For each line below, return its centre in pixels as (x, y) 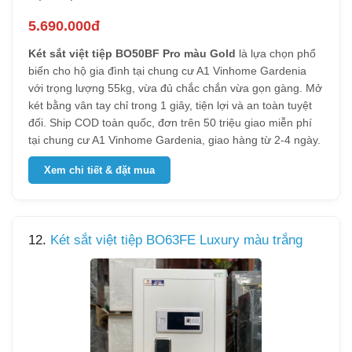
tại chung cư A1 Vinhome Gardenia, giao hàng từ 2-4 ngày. (174, 140)
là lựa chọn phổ (276, 53)
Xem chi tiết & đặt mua (99, 170)
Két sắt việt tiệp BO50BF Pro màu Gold (132, 53)
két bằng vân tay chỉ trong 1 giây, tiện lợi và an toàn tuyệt (170, 105)
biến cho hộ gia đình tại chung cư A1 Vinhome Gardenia (167, 71)
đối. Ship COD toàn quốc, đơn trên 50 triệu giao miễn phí (170, 123)
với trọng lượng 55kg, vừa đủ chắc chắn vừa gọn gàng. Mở (175, 88)
